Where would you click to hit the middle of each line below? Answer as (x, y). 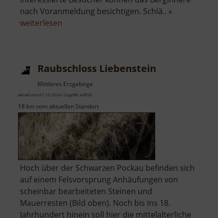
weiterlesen (41, 23)
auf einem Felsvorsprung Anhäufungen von (99, 180)
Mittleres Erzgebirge (65, 84)
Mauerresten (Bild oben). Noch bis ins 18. (95, 203)
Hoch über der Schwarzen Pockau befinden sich (107, 168)
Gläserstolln (84, 34)
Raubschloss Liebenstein (97, 69)
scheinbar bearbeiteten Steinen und (86, 191)
